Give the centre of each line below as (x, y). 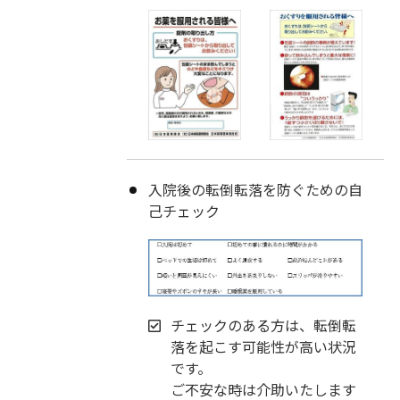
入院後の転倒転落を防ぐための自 (255, 189)
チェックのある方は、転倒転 (264, 325)
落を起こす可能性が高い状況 (264, 347)
